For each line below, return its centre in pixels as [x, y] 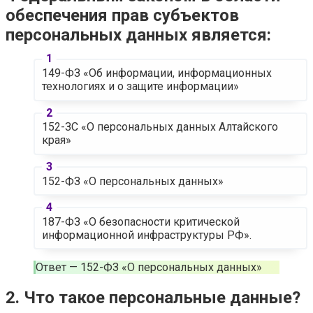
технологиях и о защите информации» [140, 87]
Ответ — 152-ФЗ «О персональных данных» [149, 268]
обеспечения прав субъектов [122, 15]
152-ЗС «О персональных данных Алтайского [160, 127]
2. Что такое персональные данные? [153, 298]
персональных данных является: [138, 35]
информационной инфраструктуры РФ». [146, 235]
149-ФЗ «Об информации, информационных [156, 73]
